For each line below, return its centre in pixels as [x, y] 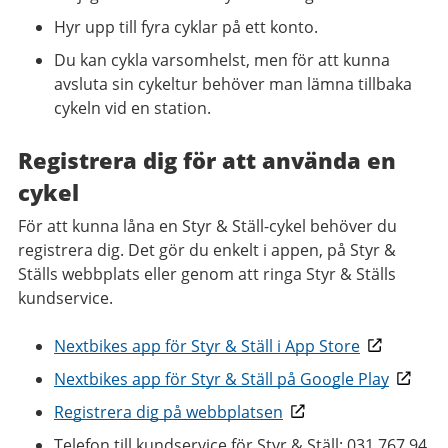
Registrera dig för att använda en [207, 159]
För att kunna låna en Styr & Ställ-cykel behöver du [207, 225]
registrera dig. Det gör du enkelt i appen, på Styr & [207, 249]
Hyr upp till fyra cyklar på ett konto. [186, 26]
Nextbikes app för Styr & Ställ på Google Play [221, 378]
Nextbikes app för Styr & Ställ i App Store [207, 345]
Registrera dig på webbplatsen [168, 411]
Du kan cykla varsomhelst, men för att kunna [222, 59]
